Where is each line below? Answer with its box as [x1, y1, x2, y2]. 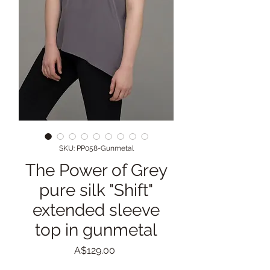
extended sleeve [33, 200, 160, 221]
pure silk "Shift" [39, 180, 153, 201]
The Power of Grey [25, 160, 168, 181]
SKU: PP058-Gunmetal [58, 144, 134, 153]
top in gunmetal [35, 220, 157, 240]
